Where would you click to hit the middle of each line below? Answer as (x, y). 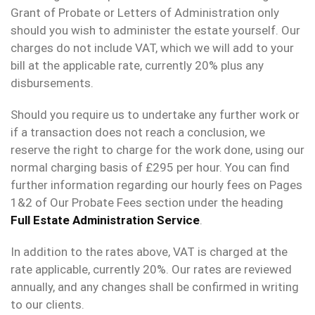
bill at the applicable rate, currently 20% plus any (137, 66)
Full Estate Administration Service (105, 220)
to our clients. (47, 305)
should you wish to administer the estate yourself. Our (155, 31)
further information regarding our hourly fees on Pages (156, 185)
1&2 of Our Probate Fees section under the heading (147, 203)
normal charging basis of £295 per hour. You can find (150, 168)
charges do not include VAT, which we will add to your (152, 48)
